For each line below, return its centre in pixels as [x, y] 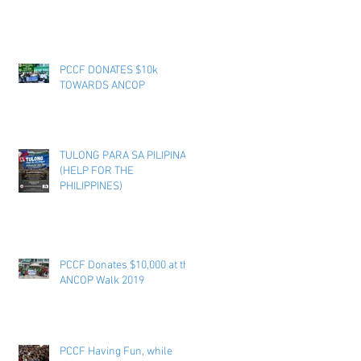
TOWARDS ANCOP [102, 85]
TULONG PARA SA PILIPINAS [126, 156]
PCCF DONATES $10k [109, 70]
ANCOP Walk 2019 [102, 280]
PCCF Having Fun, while [116, 351]
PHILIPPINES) [91, 186]
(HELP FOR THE [97, 171]
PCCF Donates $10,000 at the [127, 265]
